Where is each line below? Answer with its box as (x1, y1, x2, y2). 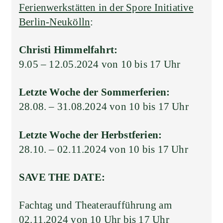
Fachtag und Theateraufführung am (19, 199, 172, 212)
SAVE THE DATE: (19, 171, 105, 183)
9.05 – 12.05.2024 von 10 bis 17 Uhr (19, 58, 181, 71)
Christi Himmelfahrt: (19, 44, 118, 56)
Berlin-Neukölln (19, 15, 91, 28)
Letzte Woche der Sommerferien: (19, 86, 170, 99)
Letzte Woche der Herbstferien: (19, 128, 162, 141)
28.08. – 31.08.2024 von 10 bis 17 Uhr (19, 101, 189, 113)
